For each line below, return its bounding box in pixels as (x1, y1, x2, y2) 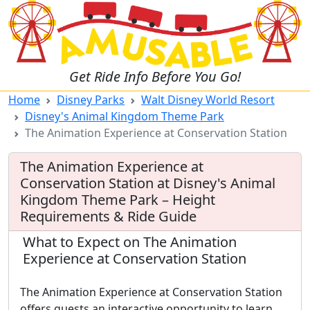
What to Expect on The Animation (23, 232, 237, 252)
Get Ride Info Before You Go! (69, 67, 241, 86)
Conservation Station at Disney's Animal (20, 174, 275, 193)
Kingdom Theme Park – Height (20, 190, 215, 210)
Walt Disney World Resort (141, 92, 275, 108)
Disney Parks (57, 92, 125, 108)
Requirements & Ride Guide (20, 207, 197, 226)
